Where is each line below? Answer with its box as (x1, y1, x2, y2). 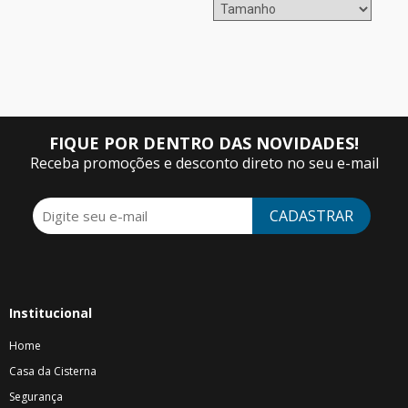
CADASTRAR (269, 206, 353, 226)
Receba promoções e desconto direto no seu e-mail (29, 153, 379, 173)
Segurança (9, 389, 63, 404)
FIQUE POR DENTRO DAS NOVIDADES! (49, 132, 359, 154)
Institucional (9, 304, 92, 321)
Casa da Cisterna (9, 363, 97, 379)
